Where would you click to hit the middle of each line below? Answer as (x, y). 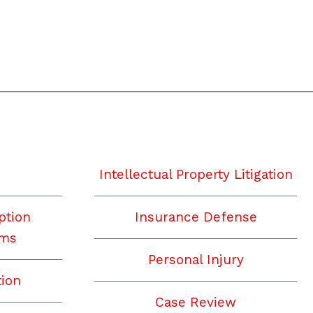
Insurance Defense (196, 217)
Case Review (196, 302)
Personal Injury (196, 259)
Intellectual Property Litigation (196, 174)
